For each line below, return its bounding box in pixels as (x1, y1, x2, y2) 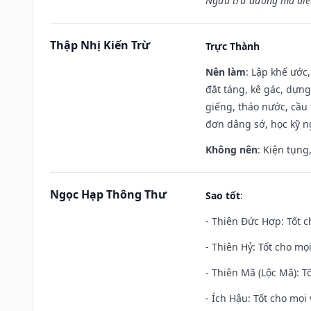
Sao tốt (205, 188, 240, 202)
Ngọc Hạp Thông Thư (50, 186, 167, 202)
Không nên (205, 142, 258, 156)
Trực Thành (205, 39, 260, 53)
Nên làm (205, 65, 246, 78)
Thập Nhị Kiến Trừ (50, 37, 150, 53)
